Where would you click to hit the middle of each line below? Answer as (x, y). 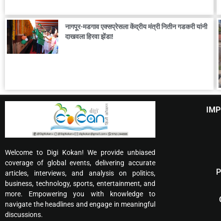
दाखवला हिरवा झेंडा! (89, 37)
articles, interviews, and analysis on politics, (80, 173)
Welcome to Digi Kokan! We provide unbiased (80, 152)
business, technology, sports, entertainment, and (80, 183)
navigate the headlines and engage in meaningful (80, 204)
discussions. (24, 214)
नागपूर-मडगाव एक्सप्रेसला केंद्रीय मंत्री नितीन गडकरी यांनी (136, 27)
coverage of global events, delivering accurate (80, 163)
